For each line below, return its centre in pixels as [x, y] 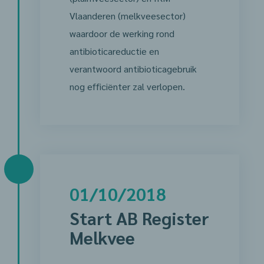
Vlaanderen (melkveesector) [127, 16]
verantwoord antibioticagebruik [133, 69]
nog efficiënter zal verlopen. [127, 86]
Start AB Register [139, 218]
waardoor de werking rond [122, 33]
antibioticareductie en [114, 51]
